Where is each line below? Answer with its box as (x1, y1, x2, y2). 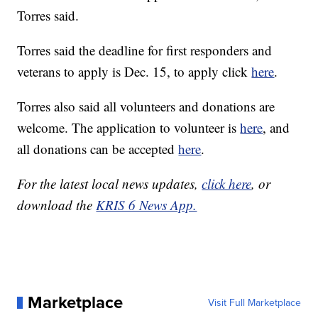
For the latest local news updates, (17, 175, 202, 193)
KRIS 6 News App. (96, 196, 197, 214)
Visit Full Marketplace (207, 295, 301, 310)
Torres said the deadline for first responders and (17, 41, 273, 60)
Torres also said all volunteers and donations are (17, 97, 275, 116)
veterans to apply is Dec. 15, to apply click (17, 62, 252, 81)
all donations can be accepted (17, 140, 179, 158)
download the (17, 196, 97, 214)
